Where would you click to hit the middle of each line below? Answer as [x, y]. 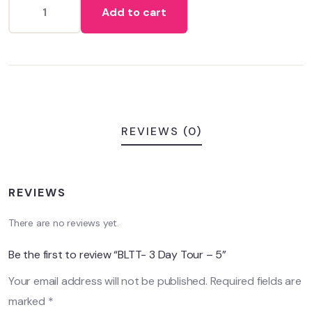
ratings [26, 24]
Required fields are [256, 281]
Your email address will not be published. [108, 281]
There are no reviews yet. [64, 223]
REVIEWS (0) [161, 132]
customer [31, 11]
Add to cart [134, 13]
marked [28, 302]
